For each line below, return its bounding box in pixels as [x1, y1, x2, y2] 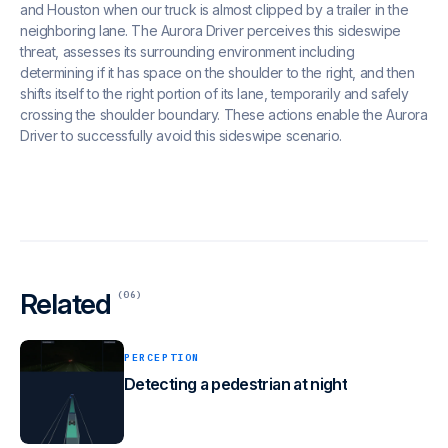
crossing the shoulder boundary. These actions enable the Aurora [20, 105, 428, 123]
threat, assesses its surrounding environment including [20, 42, 355, 60]
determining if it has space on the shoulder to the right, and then [20, 63, 415, 81]
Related [20, 286, 118, 321]
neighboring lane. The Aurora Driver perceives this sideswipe [20, 21, 401, 39]
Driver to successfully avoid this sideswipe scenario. [20, 126, 342, 144]
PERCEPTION [124, 350, 200, 364]
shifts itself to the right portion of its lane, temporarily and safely [20, 84, 409, 102]
